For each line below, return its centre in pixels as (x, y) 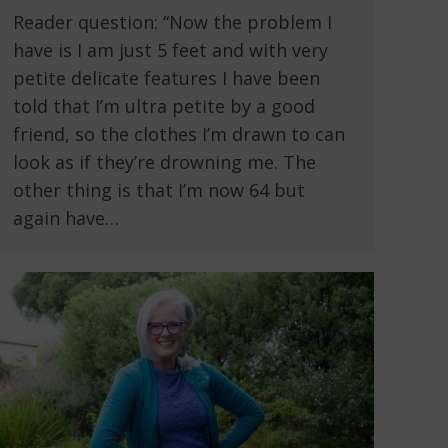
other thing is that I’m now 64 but (159, 190)
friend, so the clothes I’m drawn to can (179, 134)
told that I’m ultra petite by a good (164, 106)
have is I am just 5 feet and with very (170, 50)
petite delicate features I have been (166, 78)
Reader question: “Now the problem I (172, 22)
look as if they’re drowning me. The (164, 162)
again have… (66, 218)
